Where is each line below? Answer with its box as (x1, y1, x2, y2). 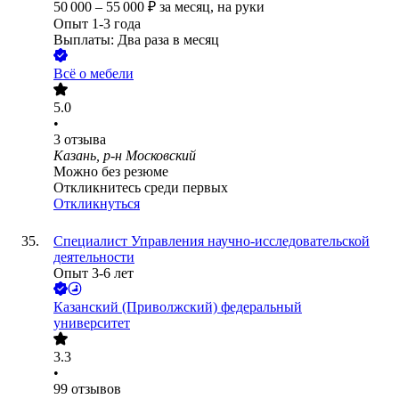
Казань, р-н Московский (53, 148, 196, 164)
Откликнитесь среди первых (53, 180, 228, 196)
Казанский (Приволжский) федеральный (53, 299, 302, 315)
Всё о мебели (53, 66, 134, 82)
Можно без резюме (53, 164, 168, 180)
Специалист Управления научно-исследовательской (53, 233, 370, 249)
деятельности (53, 249, 134, 265)
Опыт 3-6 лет (53, 265, 134, 281)
